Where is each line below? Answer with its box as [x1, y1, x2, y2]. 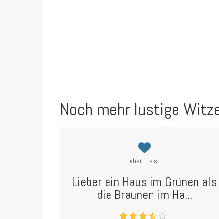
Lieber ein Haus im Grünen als [72, 174, 217, 190]
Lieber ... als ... [125, 156, 164, 165]
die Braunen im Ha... [96, 187, 192, 203]
